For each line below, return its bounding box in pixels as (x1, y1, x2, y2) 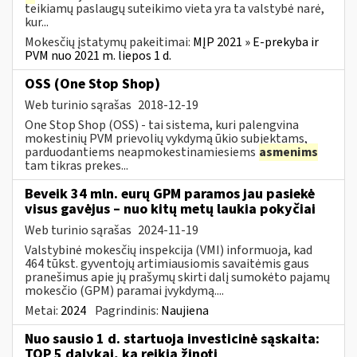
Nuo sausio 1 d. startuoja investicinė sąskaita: (25, 328, 320, 349)
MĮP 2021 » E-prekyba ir (193, 33, 319, 51)
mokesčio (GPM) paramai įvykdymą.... (25, 281, 224, 300)
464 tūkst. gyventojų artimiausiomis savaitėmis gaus (25, 254, 309, 273)
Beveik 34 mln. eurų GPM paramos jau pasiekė (25, 183, 315, 204)
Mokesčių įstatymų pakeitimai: (25, 33, 193, 51)
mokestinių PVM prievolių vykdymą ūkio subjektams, (25, 129, 308, 147)
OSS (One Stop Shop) (25, 73, 160, 94)
